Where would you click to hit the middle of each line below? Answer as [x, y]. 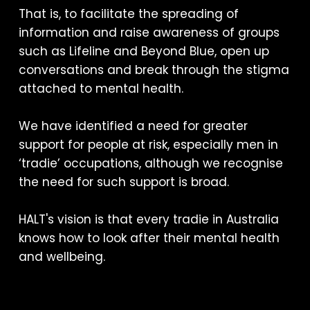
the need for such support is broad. [124, 182]
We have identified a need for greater [133, 126]
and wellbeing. [62, 257]
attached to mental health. [101, 89]
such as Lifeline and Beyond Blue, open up [144, 51]
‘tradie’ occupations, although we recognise [151, 163]
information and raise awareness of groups [149, 33]
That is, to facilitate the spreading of [128, 14]
